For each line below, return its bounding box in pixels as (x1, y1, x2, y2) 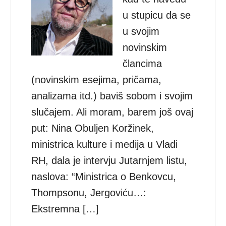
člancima (123, 58, 162, 69)
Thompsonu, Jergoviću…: (31, 187, 147, 198)
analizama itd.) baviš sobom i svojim (31, 90, 193, 101)
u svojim (123, 25, 160, 37)
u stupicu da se (123, 9, 191, 21)
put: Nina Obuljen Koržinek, (31, 122, 154, 134)
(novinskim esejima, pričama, (31, 74, 162, 85)
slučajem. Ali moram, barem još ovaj (31, 106, 194, 118)
